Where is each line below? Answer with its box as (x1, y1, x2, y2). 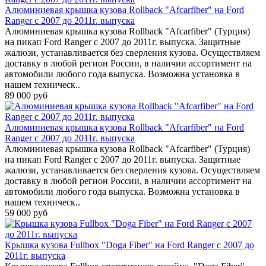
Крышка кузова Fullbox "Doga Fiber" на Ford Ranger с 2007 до (5, 239, 254, 250)
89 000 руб (5, 90, 47, 100)
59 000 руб (5, 207, 47, 218)
